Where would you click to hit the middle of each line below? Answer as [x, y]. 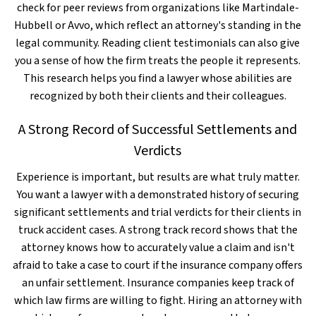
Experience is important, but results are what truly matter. [158, 177]
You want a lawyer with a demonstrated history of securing [158, 195]
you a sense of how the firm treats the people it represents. [158, 61]
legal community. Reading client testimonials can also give [158, 43]
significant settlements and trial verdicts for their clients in [158, 212]
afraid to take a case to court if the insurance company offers [158, 265]
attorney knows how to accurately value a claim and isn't [158, 248]
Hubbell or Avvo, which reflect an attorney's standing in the [158, 25]
